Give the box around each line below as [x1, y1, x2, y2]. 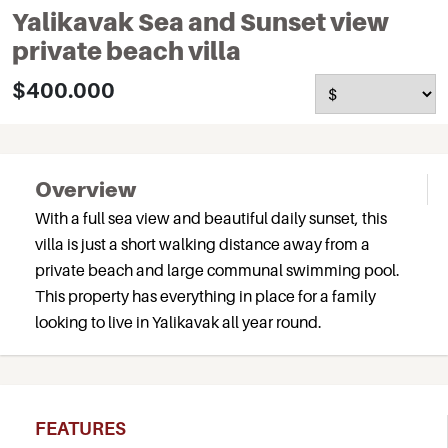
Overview [35, 177, 136, 202]
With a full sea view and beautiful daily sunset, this [35, 208, 387, 228]
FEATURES [35, 418, 126, 439]
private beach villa [12, 36, 241, 66]
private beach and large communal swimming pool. [35, 260, 400, 280]
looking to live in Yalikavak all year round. [35, 312, 322, 332]
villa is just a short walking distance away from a [35, 234, 370, 254]
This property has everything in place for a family [35, 286, 376, 306]
